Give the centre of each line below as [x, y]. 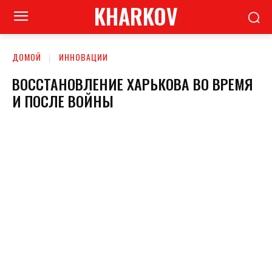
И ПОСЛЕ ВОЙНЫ [63, 100]
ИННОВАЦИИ [83, 57]
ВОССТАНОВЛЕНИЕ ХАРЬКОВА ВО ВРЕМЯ [133, 83]
